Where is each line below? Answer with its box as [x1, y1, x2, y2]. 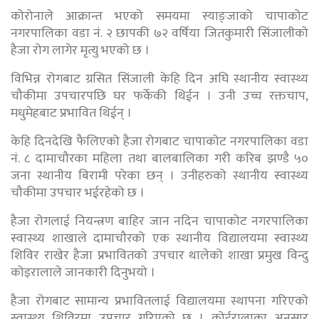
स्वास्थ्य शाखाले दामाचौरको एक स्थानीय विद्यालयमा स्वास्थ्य [11, 228, 308, 250]
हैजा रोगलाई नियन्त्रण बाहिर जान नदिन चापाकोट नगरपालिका [11, 211, 308, 233]
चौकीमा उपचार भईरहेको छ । [11, 182, 145, 204]
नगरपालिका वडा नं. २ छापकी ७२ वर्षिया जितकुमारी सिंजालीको [11, 23, 308, 45]
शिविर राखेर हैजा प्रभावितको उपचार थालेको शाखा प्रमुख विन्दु [11, 245, 308, 267]
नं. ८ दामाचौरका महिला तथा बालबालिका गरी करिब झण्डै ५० [11, 148, 308, 170]
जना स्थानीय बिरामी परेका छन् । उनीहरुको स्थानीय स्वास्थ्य [11, 165, 308, 187]
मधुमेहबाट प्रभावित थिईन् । [11, 103, 132, 125]
